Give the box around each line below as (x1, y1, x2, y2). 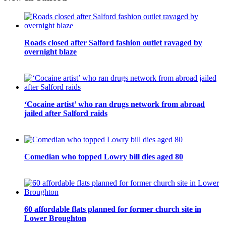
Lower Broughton (24, 214, 86, 223)
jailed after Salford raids (24, 109, 107, 118)
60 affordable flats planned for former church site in (24, 205, 201, 214)
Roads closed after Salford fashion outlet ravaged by (24, 38, 202, 47)
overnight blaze (24, 47, 77, 56)
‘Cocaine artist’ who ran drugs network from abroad (24, 100, 205, 109)
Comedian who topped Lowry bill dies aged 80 (24, 152, 183, 161)
